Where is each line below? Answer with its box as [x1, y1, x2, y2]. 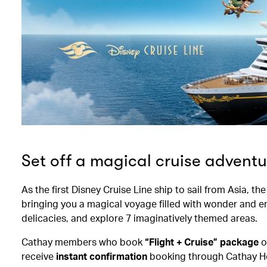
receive [21, 250, 56, 262]
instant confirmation [56, 250, 147, 262]
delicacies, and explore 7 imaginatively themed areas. [21, 212, 257, 224]
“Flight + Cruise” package [145, 235, 259, 248]
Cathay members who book [21, 235, 145, 248]
